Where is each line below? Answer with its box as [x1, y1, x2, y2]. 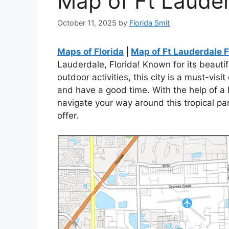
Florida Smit [129, 18, 170, 27]
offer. [57, 110, 79, 121]
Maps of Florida [57, 46, 124, 57]
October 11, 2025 [57, 18, 117, 27]
